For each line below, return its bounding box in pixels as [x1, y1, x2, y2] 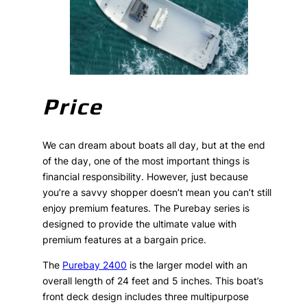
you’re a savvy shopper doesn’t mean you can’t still [42, 186, 272, 199]
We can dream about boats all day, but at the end [42, 139, 266, 151]
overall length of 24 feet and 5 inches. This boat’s [42, 275, 264, 287]
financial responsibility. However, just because [42, 171, 249, 183]
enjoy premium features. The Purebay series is [42, 202, 250, 214]
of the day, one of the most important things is [42, 155, 250, 167]
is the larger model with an [127, 259, 248, 271]
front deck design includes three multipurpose [42, 291, 249, 303]
